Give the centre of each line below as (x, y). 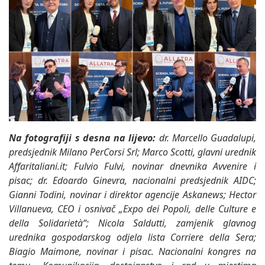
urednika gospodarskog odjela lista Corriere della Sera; (132, 237)
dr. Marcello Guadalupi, (207, 138)
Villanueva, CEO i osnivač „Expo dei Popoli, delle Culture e (132, 209)
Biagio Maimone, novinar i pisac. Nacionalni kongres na (132, 251)
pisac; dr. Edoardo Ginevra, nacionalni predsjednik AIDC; (132, 180)
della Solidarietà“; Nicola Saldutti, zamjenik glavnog (132, 223)
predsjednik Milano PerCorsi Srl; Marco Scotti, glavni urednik (132, 152)
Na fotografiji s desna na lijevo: (84, 138)
